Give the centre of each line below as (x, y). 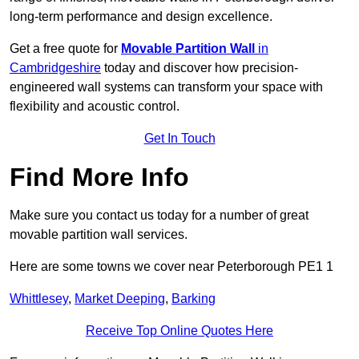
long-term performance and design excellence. (141, 17)
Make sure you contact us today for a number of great (159, 216)
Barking (194, 299)
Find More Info (99, 177)
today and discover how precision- (200, 68)
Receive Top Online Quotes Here (179, 331)
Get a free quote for (65, 49)
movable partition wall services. (99, 235)
